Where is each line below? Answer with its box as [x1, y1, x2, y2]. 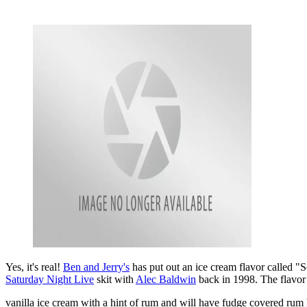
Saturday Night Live [5, 273, 94, 286]
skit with [94, 273, 136, 286]
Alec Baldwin [136, 273, 196, 286]
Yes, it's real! [5, 261, 63, 273]
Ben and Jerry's [63, 261, 130, 273]
